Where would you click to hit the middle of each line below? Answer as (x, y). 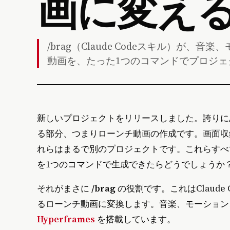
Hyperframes (66, 219)
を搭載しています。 (135, 219)
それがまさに (64, 189)
